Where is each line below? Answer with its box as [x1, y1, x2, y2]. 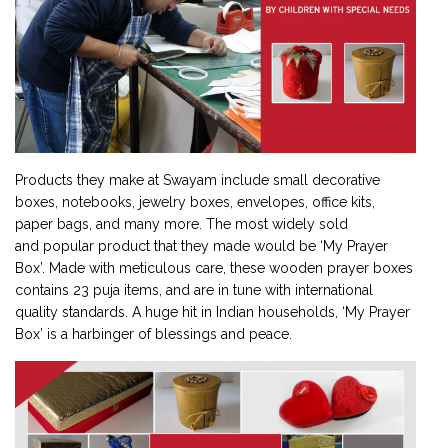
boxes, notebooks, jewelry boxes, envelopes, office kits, [15, 194, 375, 211]
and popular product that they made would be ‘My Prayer [15, 238, 388, 255]
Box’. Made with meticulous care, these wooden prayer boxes [15, 260, 413, 277]
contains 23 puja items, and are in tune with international [15, 282, 373, 299]
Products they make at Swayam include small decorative [15, 172, 380, 189]
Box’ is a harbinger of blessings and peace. [15, 326, 292, 343]
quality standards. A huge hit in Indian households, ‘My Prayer [15, 304, 410, 321]
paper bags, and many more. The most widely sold [15, 216, 348, 233]
